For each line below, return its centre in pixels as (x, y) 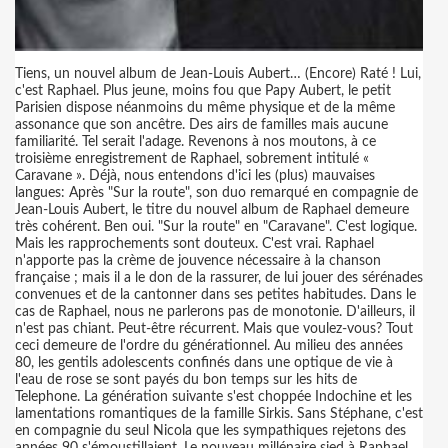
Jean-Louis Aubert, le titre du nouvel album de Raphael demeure (212, 210)
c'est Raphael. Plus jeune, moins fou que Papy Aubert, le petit (203, 91)
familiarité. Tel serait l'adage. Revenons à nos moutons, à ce (195, 142)
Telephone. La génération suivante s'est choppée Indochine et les (213, 397)
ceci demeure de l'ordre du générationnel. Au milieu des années (209, 346)
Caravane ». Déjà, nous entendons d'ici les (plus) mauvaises (195, 176)
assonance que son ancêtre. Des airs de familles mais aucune (201, 125)
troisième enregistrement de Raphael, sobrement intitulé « (192, 159)
